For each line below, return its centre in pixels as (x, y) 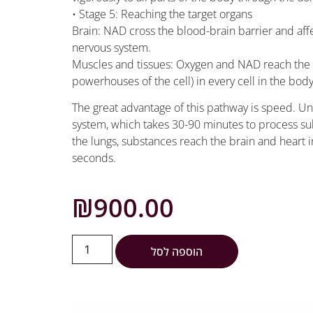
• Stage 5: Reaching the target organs (162, 14)
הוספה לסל (177, 252)
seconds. (94, 158)
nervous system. (112, 47)
